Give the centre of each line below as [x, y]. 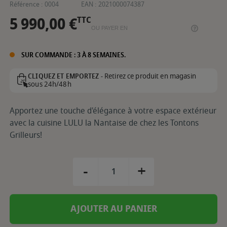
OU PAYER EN [109, 28]
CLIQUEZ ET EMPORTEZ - [65, 76]
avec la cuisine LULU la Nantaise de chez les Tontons [104, 123]
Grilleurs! [27, 135]
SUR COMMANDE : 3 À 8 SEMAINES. [72, 55]
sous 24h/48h [50, 84]
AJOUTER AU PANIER [113, 209]
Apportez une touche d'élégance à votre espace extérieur [113, 111]
